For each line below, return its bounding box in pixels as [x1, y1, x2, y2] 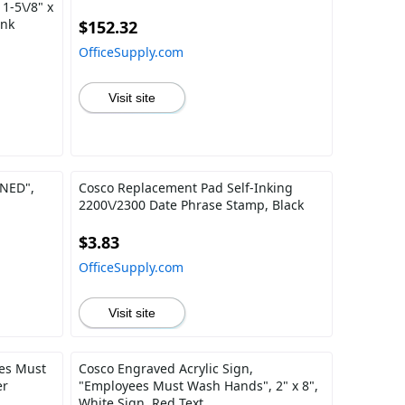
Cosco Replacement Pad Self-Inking [78, 179, 293, 196]
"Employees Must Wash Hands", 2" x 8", [78, 377, 318, 394]
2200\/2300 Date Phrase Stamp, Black [78, 196, 304, 213]
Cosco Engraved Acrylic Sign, [78, 360, 253, 377]
